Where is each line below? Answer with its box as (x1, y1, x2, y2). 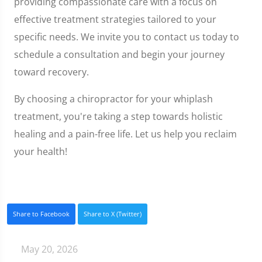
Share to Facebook (13, 209, 70, 218)
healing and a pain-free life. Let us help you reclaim (14, 127, 237, 140)
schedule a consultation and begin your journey (14, 47, 225, 61)
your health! (14, 144, 67, 158)
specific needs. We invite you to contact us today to (14, 30, 239, 43)
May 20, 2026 (19, 242, 78, 256)
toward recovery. (14, 65, 89, 78)
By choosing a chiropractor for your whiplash (14, 92, 213, 105)
